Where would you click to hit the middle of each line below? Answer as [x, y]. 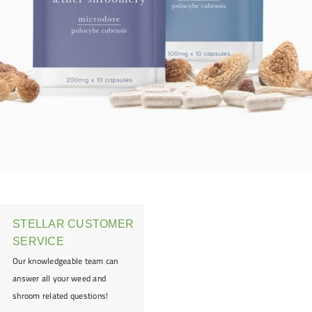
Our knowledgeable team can [65, 261]
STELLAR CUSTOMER [73, 224]
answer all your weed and [60, 278]
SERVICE [38, 241]
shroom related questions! [61, 296]
